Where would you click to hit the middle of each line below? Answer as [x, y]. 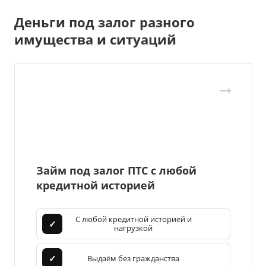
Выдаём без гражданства [133, 258]
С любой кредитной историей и [133, 219]
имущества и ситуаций [95, 39]
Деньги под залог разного [104, 22]
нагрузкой [133, 228]
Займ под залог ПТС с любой [116, 171]
